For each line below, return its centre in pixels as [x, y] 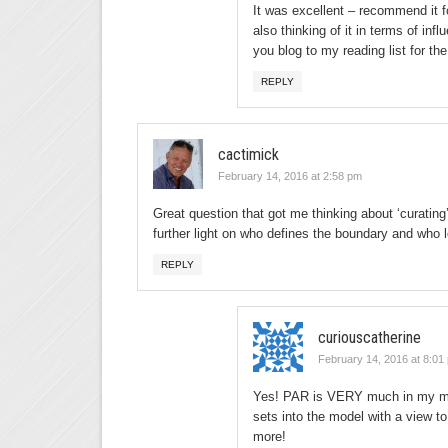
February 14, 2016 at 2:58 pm [290, 176]
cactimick [248, 154]
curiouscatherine [369, 337]
